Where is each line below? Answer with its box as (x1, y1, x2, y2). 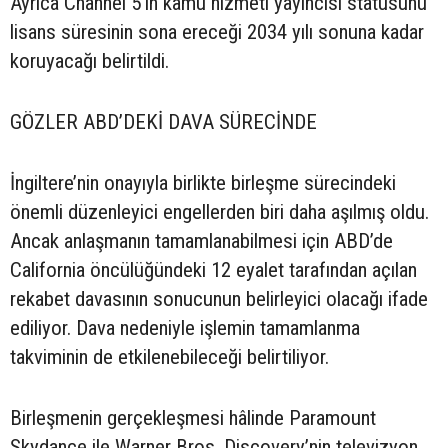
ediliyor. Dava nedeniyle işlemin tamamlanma (10, 315, 360, 340)
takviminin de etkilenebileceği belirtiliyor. (10, 344, 329, 369)
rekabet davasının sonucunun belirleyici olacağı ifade (10, 286, 428, 311)
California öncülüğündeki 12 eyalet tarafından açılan (10, 257, 417, 282)
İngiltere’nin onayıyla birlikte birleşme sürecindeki (10, 170, 396, 195)
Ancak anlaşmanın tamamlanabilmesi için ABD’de (10, 228, 393, 253)
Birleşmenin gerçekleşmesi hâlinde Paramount (10, 405, 376, 430)
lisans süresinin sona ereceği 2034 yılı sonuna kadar (10, 19, 424, 44)
